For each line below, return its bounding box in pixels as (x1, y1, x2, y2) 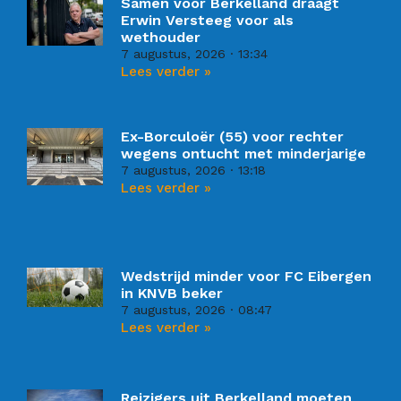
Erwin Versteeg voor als (121, 11, 294, 29)
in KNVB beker (121, 285, 224, 303)
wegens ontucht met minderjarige (121, 144, 367, 162)
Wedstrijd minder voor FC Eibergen (121, 268, 372, 286)
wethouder (121, 28, 201, 46)
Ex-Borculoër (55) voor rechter (121, 127, 345, 145)
